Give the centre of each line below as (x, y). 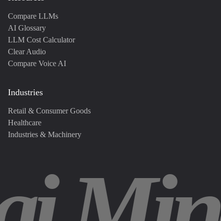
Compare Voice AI (37, 63)
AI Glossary (27, 28)
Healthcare (25, 123)
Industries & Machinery (45, 134)
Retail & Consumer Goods (49, 111)
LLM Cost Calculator (41, 40)
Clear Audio (27, 52)
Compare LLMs (33, 16)
